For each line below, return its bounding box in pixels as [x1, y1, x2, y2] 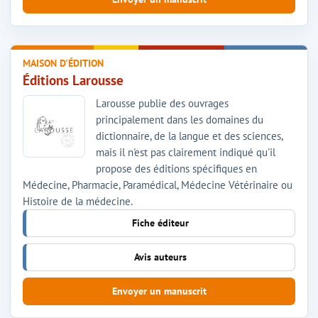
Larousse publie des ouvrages [96, 96, 229, 110]
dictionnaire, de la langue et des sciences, [96, 128, 283, 143]
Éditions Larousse [23, 71, 124, 89]
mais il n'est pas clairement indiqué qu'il [96, 145, 275, 159]
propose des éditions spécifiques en [96, 161, 257, 175]
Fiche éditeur [132, 216, 189, 229]
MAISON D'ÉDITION [23, 56, 104, 70]
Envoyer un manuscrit [111, 284, 207, 297]
